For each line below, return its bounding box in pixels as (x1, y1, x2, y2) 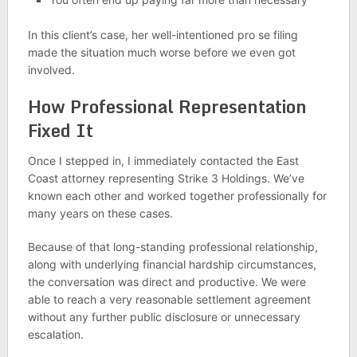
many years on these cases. (27, 206, 173, 220)
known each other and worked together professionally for (27, 188, 327, 202)
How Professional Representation (27, 92, 307, 120)
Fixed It (27, 116, 93, 144)
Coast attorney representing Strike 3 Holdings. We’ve (27, 171, 304, 185)
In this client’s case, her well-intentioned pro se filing (27, 27, 298, 41)
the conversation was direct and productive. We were (27, 274, 306, 288)
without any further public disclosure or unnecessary (27, 309, 300, 324)
